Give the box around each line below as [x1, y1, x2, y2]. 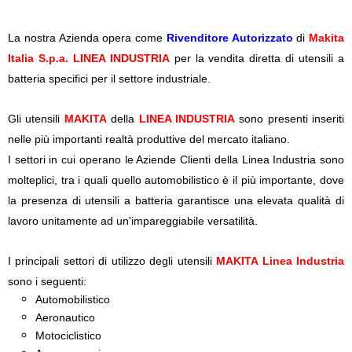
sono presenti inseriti [234, 112, 344, 125]
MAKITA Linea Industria [216, 254, 345, 267]
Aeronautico [35, 310, 95, 324]
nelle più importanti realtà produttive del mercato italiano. [8, 132, 290, 145]
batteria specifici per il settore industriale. [8, 71, 211, 85]
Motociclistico [35, 328, 101, 342]
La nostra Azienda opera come [8, 31, 167, 44]
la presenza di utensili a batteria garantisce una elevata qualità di [8, 193, 344, 207]
